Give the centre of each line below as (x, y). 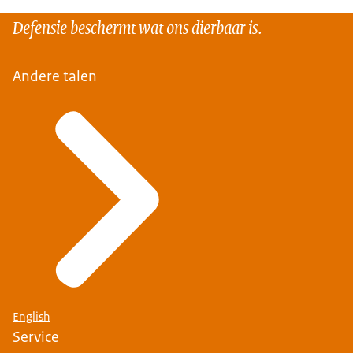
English (32, 316)
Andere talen (55, 76)
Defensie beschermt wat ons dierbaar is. (137, 26)
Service (36, 336)
